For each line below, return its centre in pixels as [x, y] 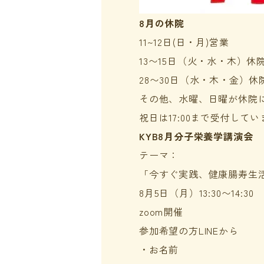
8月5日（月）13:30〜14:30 [197, 193]
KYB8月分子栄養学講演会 [196, 136]
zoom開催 [161, 212]
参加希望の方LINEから [189, 230]
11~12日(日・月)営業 [184, 42]
